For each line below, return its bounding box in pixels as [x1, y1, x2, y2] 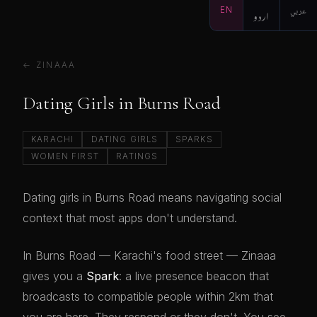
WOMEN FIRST [31, 151, 99, 161]
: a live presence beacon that [119, 269, 269, 283]
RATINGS [116, 151, 158, 161]
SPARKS [175, 134, 213, 144]
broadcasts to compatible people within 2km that [23, 289, 273, 304]
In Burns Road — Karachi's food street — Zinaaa [23, 248, 276, 263]
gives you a [23, 269, 86, 283]
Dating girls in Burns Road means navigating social [23, 190, 282, 204]
